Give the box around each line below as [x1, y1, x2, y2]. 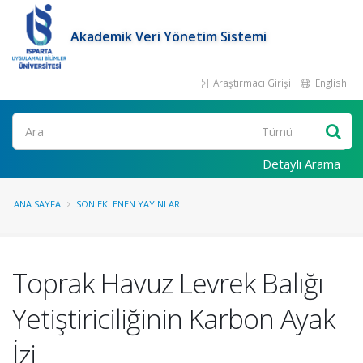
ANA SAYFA [14, 198, 61, 210]
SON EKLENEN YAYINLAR [76, 198, 180, 210]
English [313, 76, 347, 89]
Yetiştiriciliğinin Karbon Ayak [12, 300, 335, 337]
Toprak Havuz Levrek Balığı [12, 264, 323, 301]
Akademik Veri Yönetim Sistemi [70, 28, 267, 45]
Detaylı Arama [263, 156, 340, 172]
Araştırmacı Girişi [211, 76, 291, 89]
